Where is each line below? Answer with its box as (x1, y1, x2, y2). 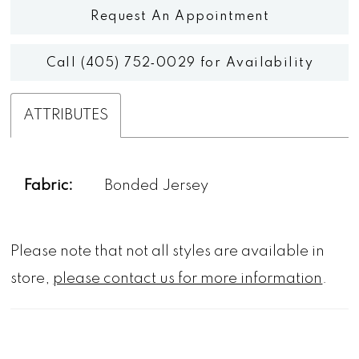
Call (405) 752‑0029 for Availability (46, 57, 314, 71)
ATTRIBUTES (23, 107, 109, 123)
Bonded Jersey (104, 179, 209, 194)
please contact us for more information (53, 271, 323, 286)
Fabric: (24, 179, 74, 194)
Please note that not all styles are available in (10, 244, 325, 259)
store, (10, 271, 54, 286)
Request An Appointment (91, 10, 269, 23)
